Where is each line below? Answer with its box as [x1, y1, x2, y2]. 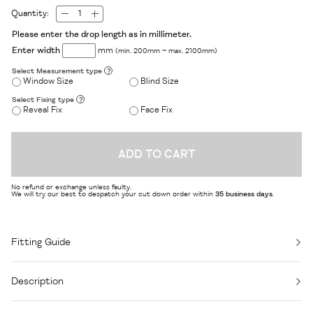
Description [11, 275, 64, 288]
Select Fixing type [12, 94, 77, 104]
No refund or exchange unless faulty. [11, 182, 131, 192]
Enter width [12, 45, 61, 56]
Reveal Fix [23, 105, 63, 116]
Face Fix [140, 105, 173, 116]
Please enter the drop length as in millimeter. [12, 29, 192, 40]
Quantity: [11, 8, 49, 19]
